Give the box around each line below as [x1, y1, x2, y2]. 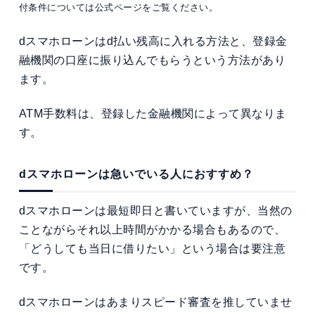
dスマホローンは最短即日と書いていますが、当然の [18, 205, 292, 217]
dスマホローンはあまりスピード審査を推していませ [18, 295, 292, 308]
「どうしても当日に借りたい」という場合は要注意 [18, 243, 286, 255]
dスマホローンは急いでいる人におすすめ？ [18, 168, 254, 181]
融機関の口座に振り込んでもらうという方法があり [18, 54, 286, 67]
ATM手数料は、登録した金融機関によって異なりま [18, 108, 287, 120]
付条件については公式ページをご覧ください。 [18, 2, 219, 13]
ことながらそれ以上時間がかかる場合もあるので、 [18, 224, 286, 236]
